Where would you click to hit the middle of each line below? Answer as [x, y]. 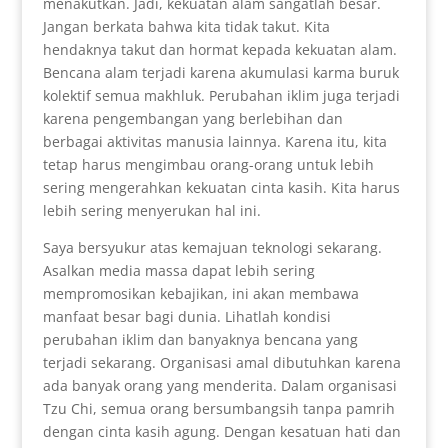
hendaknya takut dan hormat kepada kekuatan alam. [219, 49]
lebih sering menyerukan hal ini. [151, 210]
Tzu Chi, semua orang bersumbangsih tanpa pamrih [218, 408]
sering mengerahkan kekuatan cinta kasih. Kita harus [221, 187]
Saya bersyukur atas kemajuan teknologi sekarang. [212, 247]
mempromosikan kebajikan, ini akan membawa [200, 293]
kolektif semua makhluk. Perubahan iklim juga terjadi [221, 95]
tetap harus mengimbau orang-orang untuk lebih [208, 164]
